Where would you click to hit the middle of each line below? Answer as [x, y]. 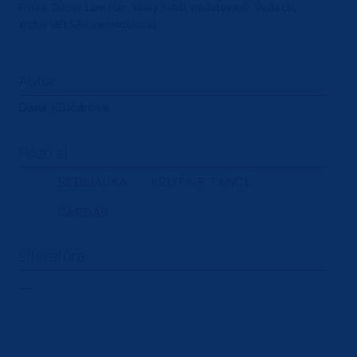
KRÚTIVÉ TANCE [202, 183]
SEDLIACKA [93, 183]
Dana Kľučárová [64, 108]
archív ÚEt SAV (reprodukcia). [88, 25]
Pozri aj [43, 153]
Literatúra [51, 257]
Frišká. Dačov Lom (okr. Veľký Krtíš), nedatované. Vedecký [159, 8]
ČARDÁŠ [83, 213]
